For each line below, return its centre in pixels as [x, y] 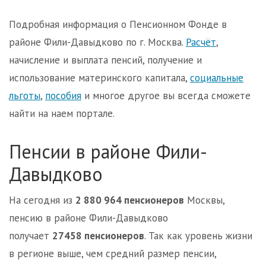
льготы [25, 96]
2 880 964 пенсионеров [130, 200]
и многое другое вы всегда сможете [166, 96]
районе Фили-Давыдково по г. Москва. [97, 42]
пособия [63, 96]
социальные [217, 78]
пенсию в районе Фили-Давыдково [88, 218]
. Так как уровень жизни [198, 236]
